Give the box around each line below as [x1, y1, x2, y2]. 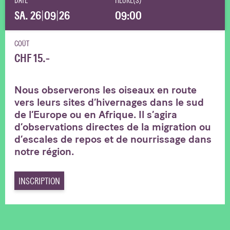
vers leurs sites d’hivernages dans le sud [14, 95, 204, 108]
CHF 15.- [14, 51, 50, 66]
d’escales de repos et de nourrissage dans [14, 132, 212, 145]
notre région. [14, 145, 74, 158]
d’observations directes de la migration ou [14, 120, 211, 133]
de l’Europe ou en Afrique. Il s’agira [14, 108, 177, 121]
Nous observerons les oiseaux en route [14, 83, 197, 96]
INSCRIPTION [18, 175, 60, 187]
